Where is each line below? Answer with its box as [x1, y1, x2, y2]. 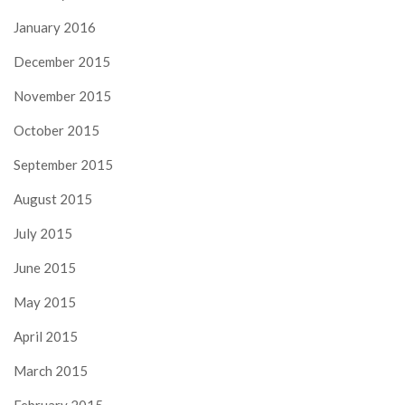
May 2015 [14, 294, 76, 311]
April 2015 [14, 328, 78, 345]
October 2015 [14, 122, 99, 139]
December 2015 [14, 53, 110, 71]
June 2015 [14, 259, 76, 277]
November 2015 [14, 88, 111, 105]
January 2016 [14, 19, 96, 36]
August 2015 [14, 191, 92, 208]
